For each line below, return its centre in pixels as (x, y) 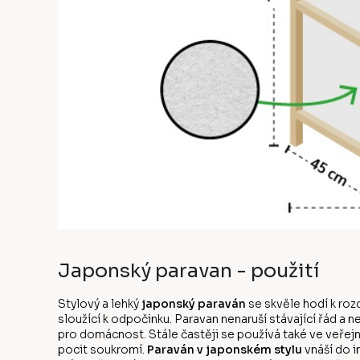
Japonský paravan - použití (189, 270)
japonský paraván (194, 304)
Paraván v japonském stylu (225, 350)
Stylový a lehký (100, 304)
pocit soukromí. (102, 350)
